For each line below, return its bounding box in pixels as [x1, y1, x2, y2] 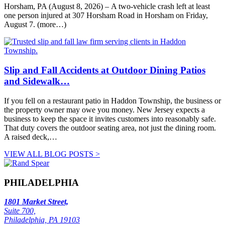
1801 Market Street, [4, 197, 68, 206]
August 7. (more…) [4, 20, 66, 29]
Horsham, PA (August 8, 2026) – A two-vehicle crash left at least [4, 2, 210, 11]
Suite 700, [4, 206, 36, 215]
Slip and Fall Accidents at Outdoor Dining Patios [4, 65, 205, 76]
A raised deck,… [4, 132, 57, 141]
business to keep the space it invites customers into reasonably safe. [4, 114, 216, 123]
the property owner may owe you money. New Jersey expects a [4, 105, 205, 114]
